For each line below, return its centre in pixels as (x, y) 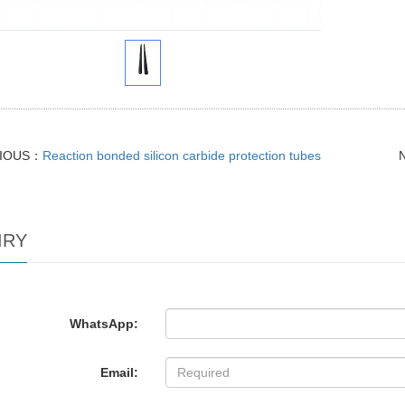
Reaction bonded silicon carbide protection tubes (181, 156)
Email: (120, 373)
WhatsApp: (104, 324)
